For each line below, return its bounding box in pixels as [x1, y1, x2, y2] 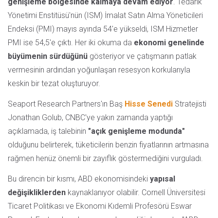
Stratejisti [173, 99, 206, 109]
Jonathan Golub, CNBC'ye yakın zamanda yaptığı [8, 113, 173, 123]
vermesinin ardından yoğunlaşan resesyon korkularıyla [8, 65, 190, 75]
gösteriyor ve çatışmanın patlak [88, 52, 197, 61]
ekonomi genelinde [134, 38, 204, 48]
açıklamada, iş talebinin [8, 127, 88, 136]
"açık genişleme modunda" [88, 127, 185, 136]
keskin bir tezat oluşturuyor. [8, 79, 100, 89]
